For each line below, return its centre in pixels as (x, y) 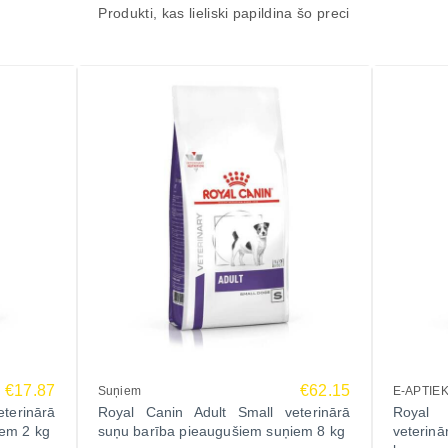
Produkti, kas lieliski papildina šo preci (224, 13)
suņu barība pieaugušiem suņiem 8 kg (221, 431)
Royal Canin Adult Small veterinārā (224, 412)
